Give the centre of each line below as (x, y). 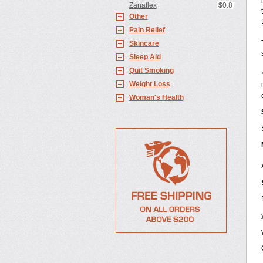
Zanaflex (143, 5)
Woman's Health (156, 97)
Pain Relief (147, 30)
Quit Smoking (151, 70)
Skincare (144, 43)
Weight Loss (149, 84)
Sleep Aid (145, 57)
